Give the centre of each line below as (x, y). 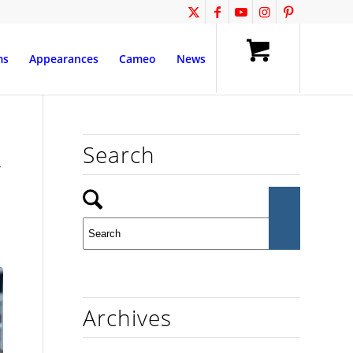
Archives (128, 318)
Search (119, 154)
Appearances (64, 59)
